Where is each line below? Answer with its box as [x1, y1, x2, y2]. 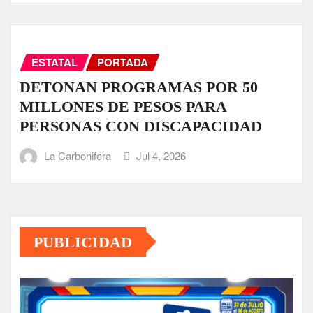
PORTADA [97, 54, 148, 70]
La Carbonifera [43, 148, 111, 163]
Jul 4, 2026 [136, 148, 187, 163]
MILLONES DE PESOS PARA [20, 98, 226, 116]
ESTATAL [31, 54, 78, 70]
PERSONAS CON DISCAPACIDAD [20, 117, 262, 136]
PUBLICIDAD [34, 233, 132, 251]
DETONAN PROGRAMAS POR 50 [20, 78, 258, 96]
